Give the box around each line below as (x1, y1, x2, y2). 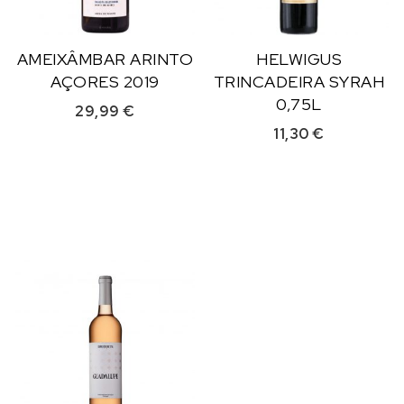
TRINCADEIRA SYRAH (213, 70, 385, 92)
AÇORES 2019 (50, 70, 160, 92)
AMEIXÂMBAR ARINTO (16, 48, 194, 69)
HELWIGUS (256, 48, 342, 69)
